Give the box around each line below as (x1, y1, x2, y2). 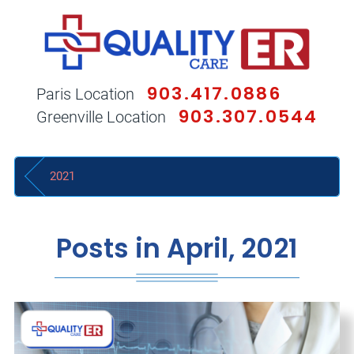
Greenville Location (36, 107, 166, 126)
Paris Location (36, 85, 134, 104)
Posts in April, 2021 (56, 230, 298, 268)
